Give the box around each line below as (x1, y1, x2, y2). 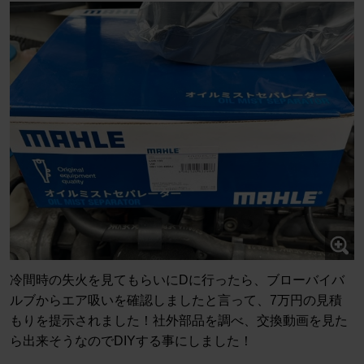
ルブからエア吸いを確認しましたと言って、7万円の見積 (10, 293, 342, 308)
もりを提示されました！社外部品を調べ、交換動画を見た (10, 314, 348, 328)
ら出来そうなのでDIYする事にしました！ (10, 334, 253, 349)
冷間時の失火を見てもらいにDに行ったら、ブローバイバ (10, 273, 344, 288)
